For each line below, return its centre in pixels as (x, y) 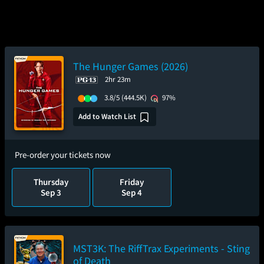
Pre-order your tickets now (63, 155)
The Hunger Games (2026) (131, 66)
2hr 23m (118, 79)
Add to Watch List (107, 116)
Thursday (51, 182)
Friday (132, 182)
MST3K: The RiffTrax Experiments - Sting (161, 248)
